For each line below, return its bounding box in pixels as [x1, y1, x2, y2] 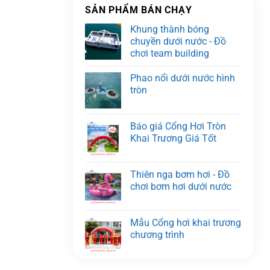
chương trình [130, 228, 184, 240]
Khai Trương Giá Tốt [130, 132, 216, 144]
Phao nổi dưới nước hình [130, 72, 235, 84]
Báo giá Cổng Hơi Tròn [130, 120, 226, 132]
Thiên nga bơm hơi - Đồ [130, 168, 230, 180]
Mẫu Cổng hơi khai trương [130, 216, 241, 228]
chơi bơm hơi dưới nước [130, 180, 231, 192]
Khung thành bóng [130, 23, 209, 35]
